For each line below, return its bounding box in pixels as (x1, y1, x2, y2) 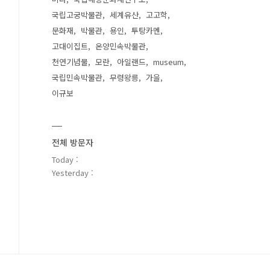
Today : (52, 154, 78, 165)
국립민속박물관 (52, 72, 102, 83)
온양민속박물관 (95, 40, 146, 52)
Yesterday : (52, 167, 93, 178)
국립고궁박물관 (52, 9, 102, 20)
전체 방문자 (52, 136, 93, 148)
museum (153, 56, 184, 67)
